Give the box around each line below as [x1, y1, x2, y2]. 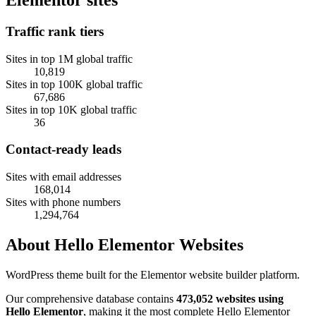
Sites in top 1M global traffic [6, 52, 133, 65]
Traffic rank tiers [6, 23, 104, 39]
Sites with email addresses [6, 171, 121, 183]
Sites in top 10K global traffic [6, 103, 137, 116]
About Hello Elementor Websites [6, 235, 243, 254]
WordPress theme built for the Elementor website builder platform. [6, 268, 300, 281]
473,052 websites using [176, 292, 284, 305]
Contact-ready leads [6, 142, 121, 157]
